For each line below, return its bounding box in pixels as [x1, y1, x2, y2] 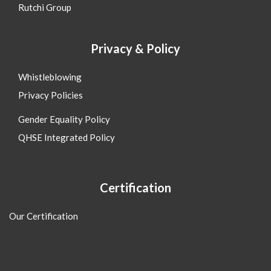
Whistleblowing [18, 71, 82, 82]
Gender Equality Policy [18, 113, 110, 125]
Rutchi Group [18, 1, 71, 13]
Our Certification [9, 210, 78, 221]
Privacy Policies [18, 89, 83, 100]
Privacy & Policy [91, 41, 180, 56]
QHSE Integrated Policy [18, 131, 115, 143]
